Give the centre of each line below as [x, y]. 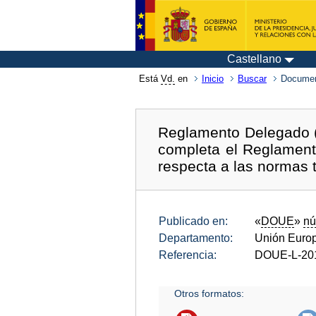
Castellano [254, 59]
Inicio [213, 79]
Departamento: [196, 238]
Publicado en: [193, 221]
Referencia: [188, 255]
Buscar [252, 79]
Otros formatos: [209, 293]
